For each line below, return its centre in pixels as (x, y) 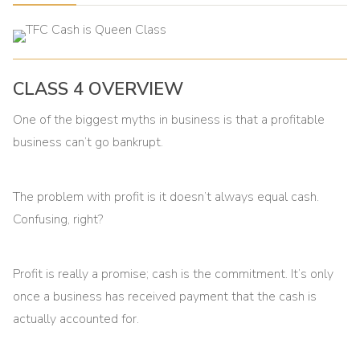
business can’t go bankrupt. (88, 142)
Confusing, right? (58, 219)
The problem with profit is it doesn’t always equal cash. (166, 197)
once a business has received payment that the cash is (165, 297)
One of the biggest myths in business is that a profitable (169, 120)
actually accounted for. (76, 319)
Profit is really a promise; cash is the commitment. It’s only (174, 274)
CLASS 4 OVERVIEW (98, 89)
